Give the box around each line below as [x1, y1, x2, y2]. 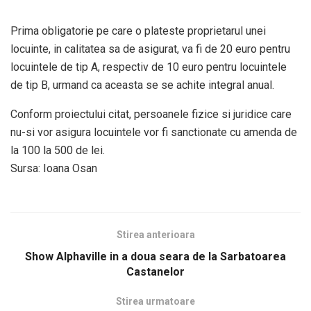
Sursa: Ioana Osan [10, 162, 97, 176]
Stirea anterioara [116, 229, 195, 241]
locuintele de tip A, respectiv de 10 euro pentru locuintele [10, 60, 287, 74]
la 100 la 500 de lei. [10, 144, 105, 158]
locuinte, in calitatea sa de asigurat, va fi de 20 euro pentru [10, 42, 290, 56]
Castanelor [126, 265, 185, 279]
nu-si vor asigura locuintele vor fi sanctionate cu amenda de [10, 126, 297, 140]
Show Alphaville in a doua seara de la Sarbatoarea [25, 250, 286, 264]
